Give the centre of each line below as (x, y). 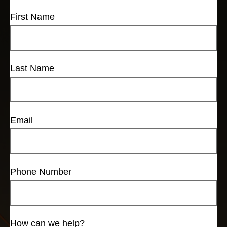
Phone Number (41, 172)
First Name (32, 17)
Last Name (32, 69)
